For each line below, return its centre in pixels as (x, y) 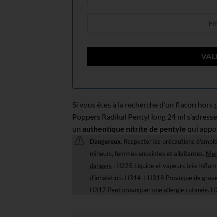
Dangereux (105, 141)
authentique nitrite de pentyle (135, 128)
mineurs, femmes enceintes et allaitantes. (148, 154)
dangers (101, 166)
